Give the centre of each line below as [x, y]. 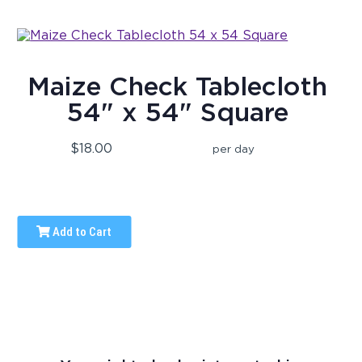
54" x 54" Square [177, 112]
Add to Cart [81, 232]
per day [234, 149]
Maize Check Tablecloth [178, 86]
